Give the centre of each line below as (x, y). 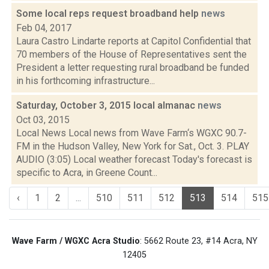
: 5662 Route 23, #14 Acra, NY (198, 241)
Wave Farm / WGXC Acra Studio (76, 241)
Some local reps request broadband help (109, 14)
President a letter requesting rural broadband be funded (133, 68)
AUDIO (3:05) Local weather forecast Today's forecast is (134, 159)
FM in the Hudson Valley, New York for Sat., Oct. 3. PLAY (133, 146)
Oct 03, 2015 (43, 120)
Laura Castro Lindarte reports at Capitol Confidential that (134, 41)
